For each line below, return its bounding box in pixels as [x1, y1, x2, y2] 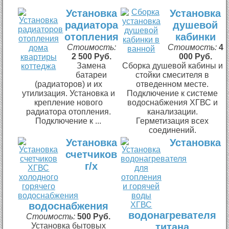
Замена [77, 61, 106, 70]
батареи [76, 70, 107, 79]
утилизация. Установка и [21, 88, 115, 98]
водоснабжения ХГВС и [127, 98, 218, 107]
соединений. [148, 125, 196, 134]
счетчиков [65, 148, 118, 160]
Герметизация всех [136, 116, 209, 125]
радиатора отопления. [26, 107, 111, 116]
